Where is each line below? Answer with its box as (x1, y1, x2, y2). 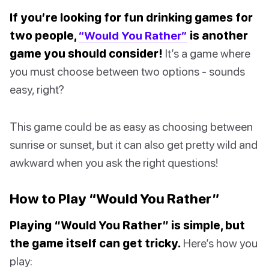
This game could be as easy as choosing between (10, 119, 253, 134)
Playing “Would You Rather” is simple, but (10, 218, 245, 232)
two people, (10, 28, 79, 43)
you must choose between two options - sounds (10, 64, 245, 79)
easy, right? (10, 82, 64, 97)
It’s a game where (163, 46, 250, 61)
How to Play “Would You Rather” (10, 190, 220, 207)
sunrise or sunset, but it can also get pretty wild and (10, 138, 258, 152)
